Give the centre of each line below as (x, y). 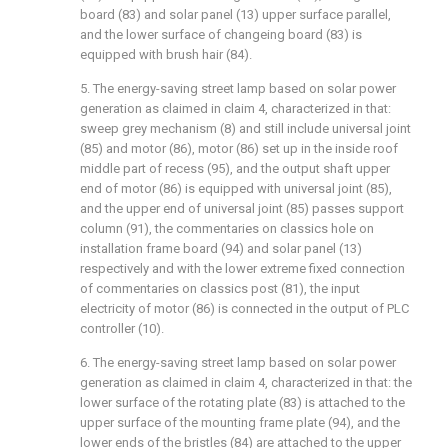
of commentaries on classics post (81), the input (220, 288)
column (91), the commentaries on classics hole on (227, 228)
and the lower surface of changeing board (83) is (221, 34)
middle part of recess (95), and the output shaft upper (235, 168)
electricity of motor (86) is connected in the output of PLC (244, 308)
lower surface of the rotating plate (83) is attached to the (242, 402)
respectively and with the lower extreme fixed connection (242, 268)
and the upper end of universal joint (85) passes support (242, 208)
